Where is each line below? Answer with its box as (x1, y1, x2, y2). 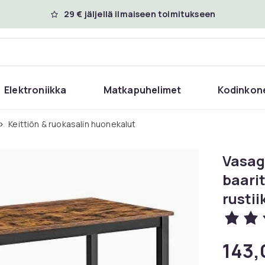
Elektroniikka (4, 83, 67, 96)
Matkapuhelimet (103, 83, 182, 96)
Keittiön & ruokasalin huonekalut (12, 118, 136, 130)
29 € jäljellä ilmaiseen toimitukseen (63, 8, 216, 20)
